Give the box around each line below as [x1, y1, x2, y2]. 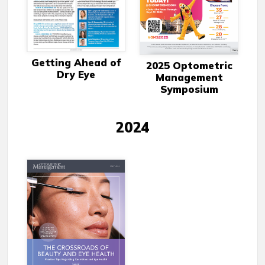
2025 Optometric [146, 59, 232, 72]
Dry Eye [57, 68, 95, 81]
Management [155, 71, 223, 84]
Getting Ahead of [31, 56, 121, 69]
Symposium [160, 83, 218, 96]
